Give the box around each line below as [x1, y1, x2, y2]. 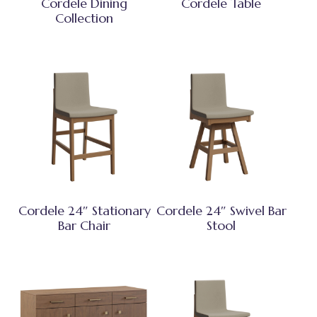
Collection [55, 10, 114, 27]
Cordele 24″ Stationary [18, 202, 151, 219]
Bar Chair [58, 217, 111, 234]
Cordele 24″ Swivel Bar [156, 202, 287, 219]
